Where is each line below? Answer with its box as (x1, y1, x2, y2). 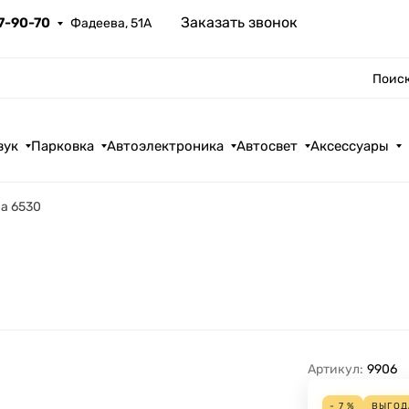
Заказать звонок (181, 14, 299, 31)
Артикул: (307, 362, 363, 378)
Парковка (31, 138, 95, 154)
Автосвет (236, 138, 299, 154)
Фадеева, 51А (70, 16, 152, 31)
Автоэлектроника (107, 138, 225, 154)
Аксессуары (310, 138, 390, 154)
